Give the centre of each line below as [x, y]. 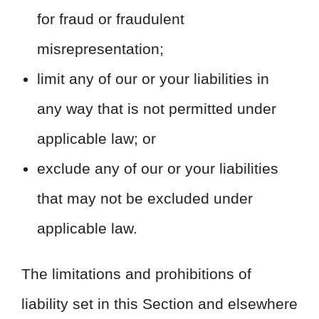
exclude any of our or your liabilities [158, 168]
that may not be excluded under [145, 198]
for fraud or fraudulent [111, 19]
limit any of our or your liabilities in [153, 79]
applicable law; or [96, 138]
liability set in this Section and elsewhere [159, 304]
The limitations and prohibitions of [136, 274]
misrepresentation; [100, 49]
